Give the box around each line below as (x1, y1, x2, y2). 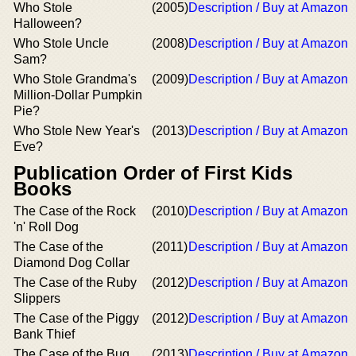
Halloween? (14, 17, 82, 30)
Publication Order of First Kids (14, 162, 292, 184)
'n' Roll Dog (14, 220, 79, 234)
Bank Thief (14, 327, 75, 341)
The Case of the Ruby (14, 276, 137, 289)
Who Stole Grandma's (14, 72, 137, 86)
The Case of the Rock (14, 204, 136, 218)
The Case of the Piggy (14, 311, 139, 325)
